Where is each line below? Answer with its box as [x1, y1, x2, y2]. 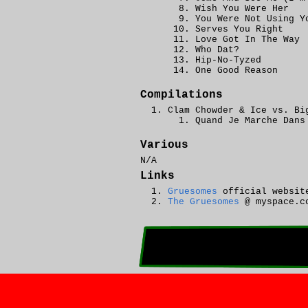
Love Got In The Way [195, 34, 300, 45]
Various [140, 139, 188, 151]
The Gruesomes [168, 197, 239, 207]
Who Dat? [195, 45, 239, 55]
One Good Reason [195, 65, 278, 76]
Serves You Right [195, 24, 283, 34]
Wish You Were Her [195, 3, 289, 14]
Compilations [140, 89, 223, 101]
